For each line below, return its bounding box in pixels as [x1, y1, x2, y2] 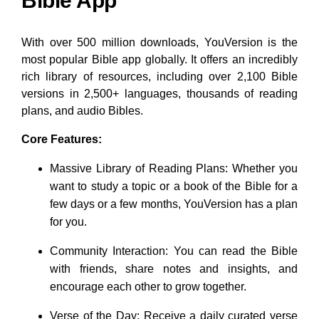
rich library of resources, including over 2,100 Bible [21, 70, 298, 83]
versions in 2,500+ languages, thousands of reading [21, 87, 298, 100]
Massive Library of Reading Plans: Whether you [50, 162, 298, 174]
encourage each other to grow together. [50, 280, 246, 293]
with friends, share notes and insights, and [50, 262, 298, 275]
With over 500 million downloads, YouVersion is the [21, 36, 298, 48]
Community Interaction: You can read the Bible [50, 244, 298, 257]
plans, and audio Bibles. [21, 104, 143, 117]
